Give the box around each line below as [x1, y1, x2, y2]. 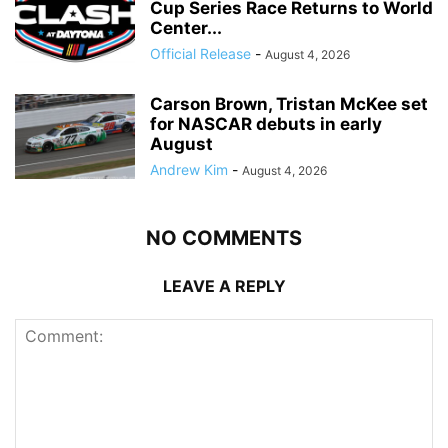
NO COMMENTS [146, 225, 302, 250]
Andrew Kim [150, 160, 228, 178]
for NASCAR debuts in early [150, 113, 382, 134]
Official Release [150, 44, 251, 62]
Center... [150, 17, 222, 38]
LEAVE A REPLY [162, 275, 286, 296]
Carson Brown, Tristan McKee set [150, 93, 428, 114]
